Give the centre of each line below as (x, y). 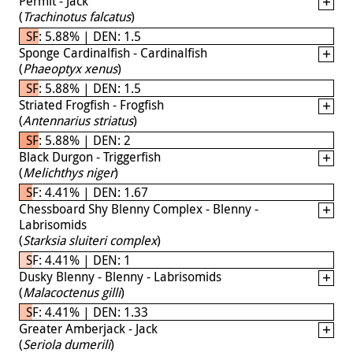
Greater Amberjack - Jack (88, 328)
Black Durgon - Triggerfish (90, 156)
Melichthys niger (69, 172)
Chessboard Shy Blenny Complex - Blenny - (139, 208)
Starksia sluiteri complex (90, 240)
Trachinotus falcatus (77, 16)
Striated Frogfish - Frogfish (91, 104)
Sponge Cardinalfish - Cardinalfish (113, 52)
